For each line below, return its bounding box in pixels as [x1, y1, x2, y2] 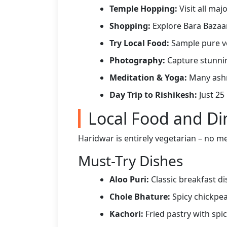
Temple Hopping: [109, 3, 177, 14]
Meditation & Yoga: [109, 72, 187, 83]
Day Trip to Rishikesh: [109, 89, 197, 100]
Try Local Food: [109, 37, 169, 49]
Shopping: [109, 20, 150, 31]
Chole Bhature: [109, 191, 170, 202]
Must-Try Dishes [78, 151, 183, 170]
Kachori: [109, 208, 143, 219]
